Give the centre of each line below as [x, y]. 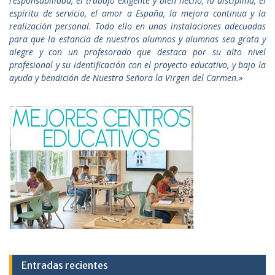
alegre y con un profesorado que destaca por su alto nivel [137, 52]
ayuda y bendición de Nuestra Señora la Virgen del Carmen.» [126, 78]
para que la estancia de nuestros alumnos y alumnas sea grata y [137, 39]
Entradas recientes [65, 265]
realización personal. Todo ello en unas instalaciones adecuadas [137, 26]
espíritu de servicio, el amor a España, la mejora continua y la [137, 14]
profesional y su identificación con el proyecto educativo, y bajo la [137, 65]
